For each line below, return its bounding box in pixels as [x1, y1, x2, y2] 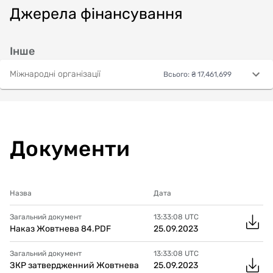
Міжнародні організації [10, 69, 101, 80]
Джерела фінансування [10, 4, 183, 23]
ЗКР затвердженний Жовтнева [10, 260, 139, 271]
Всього [163, 69, 188, 79]
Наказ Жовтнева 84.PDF [10, 223, 111, 234]
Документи [10, 135, 130, 161]
